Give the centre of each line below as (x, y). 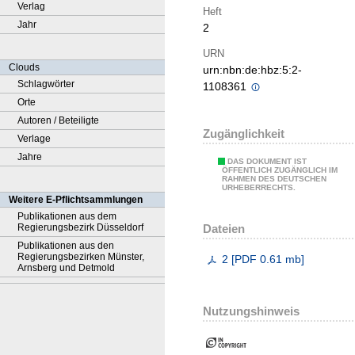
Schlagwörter (46, 84)
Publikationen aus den (66, 246)
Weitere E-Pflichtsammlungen (76, 200)
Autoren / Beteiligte (58, 120)
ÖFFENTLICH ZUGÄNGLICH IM (280, 170)
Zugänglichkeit (244, 134)
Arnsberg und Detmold (66, 268)
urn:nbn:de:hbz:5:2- (252, 70)
